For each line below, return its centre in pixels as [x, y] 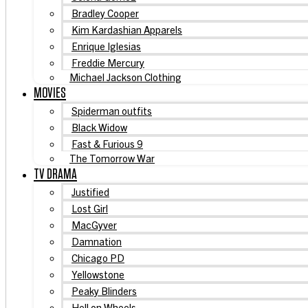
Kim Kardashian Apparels [127, 29]
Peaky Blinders [104, 290]
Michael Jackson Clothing [125, 76]
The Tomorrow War [112, 157]
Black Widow [99, 126]
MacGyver [94, 224]
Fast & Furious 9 [107, 143]
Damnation [97, 241]
